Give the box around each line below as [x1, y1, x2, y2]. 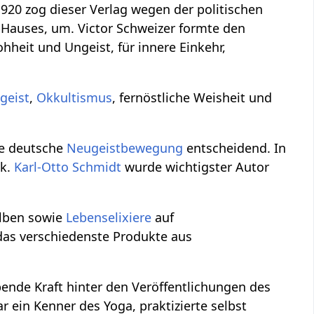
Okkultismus [36, 88, 113, 106]
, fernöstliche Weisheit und [112, 88, 273, 106]
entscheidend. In [183, 139, 287, 156]
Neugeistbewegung [67, 139, 184, 156]
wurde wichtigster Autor [121, 158, 270, 175]
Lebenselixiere [66, 208, 152, 226]
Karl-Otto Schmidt [14, 158, 122, 175]
